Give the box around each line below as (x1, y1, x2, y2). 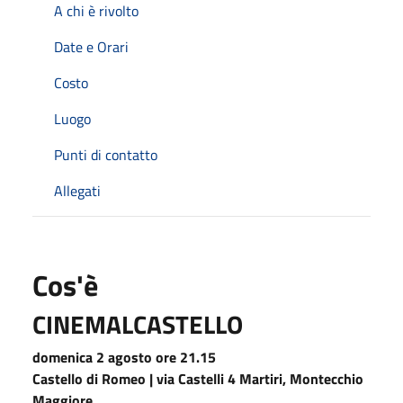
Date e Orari (54, 35, 129, 58)
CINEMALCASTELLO (32, 304, 243, 344)
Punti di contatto (54, 143, 157, 166)
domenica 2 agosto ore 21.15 (32, 345, 216, 368)
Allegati (54, 179, 101, 201)
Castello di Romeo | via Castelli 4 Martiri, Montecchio (32, 367, 363, 390)
